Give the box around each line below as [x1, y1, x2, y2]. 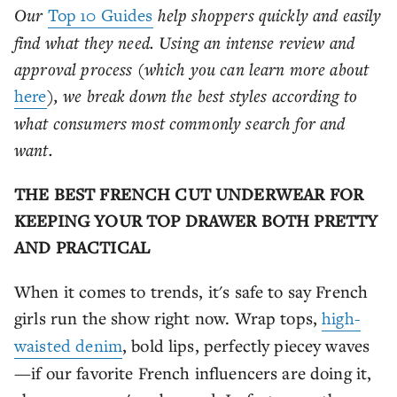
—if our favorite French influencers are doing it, [14, 361, 372, 384]
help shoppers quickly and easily [152, 3, 382, 26]
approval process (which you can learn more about [14, 57, 370, 80]
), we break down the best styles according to [46, 83, 358, 106]
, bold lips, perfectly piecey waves [121, 333, 370, 356]
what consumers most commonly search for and [14, 111, 346, 134]
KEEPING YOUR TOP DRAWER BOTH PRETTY [14, 208, 378, 231]
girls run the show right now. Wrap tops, [14, 306, 323, 329]
